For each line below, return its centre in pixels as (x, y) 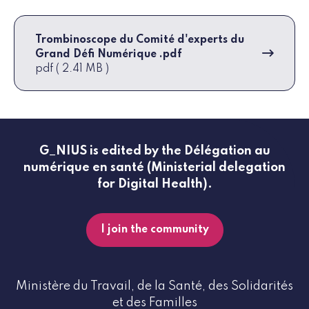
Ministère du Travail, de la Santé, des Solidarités (154, 287)
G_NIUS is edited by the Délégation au (154, 151)
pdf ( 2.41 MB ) (72, 69)
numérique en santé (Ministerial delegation (154, 168)
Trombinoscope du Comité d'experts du (140, 40)
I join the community (154, 230)
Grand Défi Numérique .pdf (109, 55)
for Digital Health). (154, 185)
